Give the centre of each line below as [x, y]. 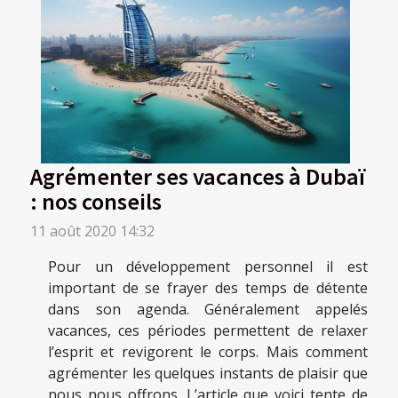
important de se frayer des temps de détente [208, 287]
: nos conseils [96, 200]
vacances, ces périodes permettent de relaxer [208, 330]
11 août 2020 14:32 [92, 231]
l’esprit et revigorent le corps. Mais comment [208, 351]
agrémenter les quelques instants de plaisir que [208, 373]
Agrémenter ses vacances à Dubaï [198, 175]
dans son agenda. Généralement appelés [208, 309]
